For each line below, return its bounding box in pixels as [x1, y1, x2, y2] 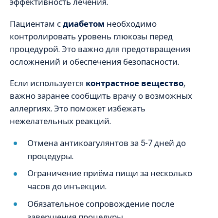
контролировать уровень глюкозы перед [10, 31, 173, 42]
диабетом [63, 18, 105, 29]
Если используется [10, 78, 86, 89]
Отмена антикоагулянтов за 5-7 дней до [27, 137, 186, 148]
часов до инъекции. [27, 181, 107, 192]
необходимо [105, 18, 157, 29]
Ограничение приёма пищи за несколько [27, 168, 193, 179]
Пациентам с [10, 18, 63, 29]
